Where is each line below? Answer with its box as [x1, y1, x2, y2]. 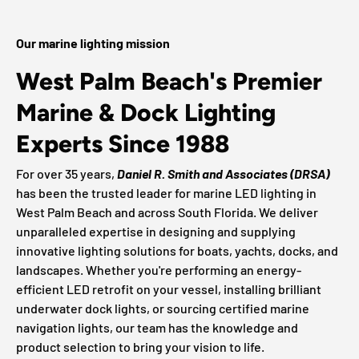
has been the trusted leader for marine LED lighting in [16, 184, 317, 200]
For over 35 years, [16, 165, 117, 181]
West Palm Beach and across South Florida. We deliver [16, 204, 318, 220]
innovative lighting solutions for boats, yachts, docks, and [16, 242, 338, 258]
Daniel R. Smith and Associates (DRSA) [117, 165, 329, 181]
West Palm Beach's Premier [16, 66, 322, 96]
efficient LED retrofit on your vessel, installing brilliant [16, 280, 321, 296]
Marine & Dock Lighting [16, 97, 276, 127]
